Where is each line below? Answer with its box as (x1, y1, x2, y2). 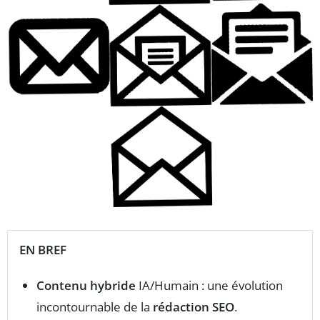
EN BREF (19, 241, 66, 258)
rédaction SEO (153, 298, 234, 315)
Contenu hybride (36, 276, 136, 294)
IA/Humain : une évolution (136, 276, 283, 294)
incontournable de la (36, 298, 153, 315)
